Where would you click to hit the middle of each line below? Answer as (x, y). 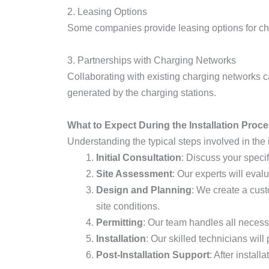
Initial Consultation (139, 158)
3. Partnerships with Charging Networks (152, 60)
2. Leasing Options (107, 12)
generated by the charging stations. (142, 93)
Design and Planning (144, 190)
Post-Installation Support (153, 255)
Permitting (119, 222)
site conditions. (128, 206)
